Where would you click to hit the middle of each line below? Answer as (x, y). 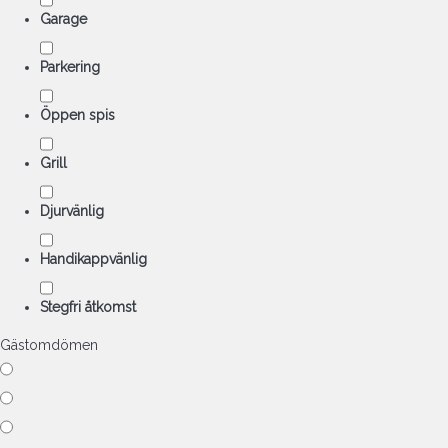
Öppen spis (77, 115)
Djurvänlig (72, 211)
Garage (63, 19)
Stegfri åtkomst (88, 307)
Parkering (70, 67)
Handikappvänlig (93, 259)
